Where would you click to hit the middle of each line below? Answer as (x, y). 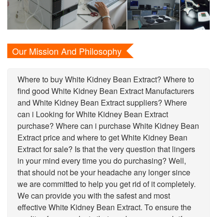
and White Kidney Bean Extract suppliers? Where (102, 103)
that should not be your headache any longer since (104, 172)
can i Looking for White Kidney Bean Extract (93, 114)
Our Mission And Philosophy (67, 51)
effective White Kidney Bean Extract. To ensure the (104, 207)
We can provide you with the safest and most (94, 196)
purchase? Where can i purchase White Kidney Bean (108, 126)
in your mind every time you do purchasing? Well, (102, 161)
